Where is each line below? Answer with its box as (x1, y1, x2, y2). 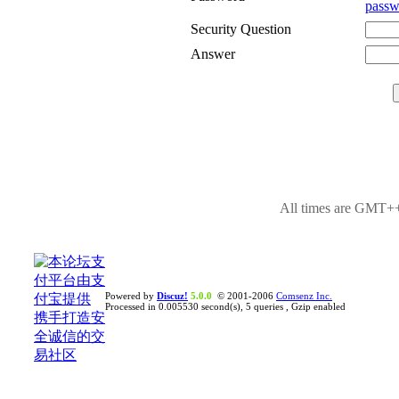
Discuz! (157, 290, 188, 301)
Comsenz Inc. (276, 290, 332, 301)
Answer (190, 46, 235, 61)
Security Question (190, 21, 291, 37)
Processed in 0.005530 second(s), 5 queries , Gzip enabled (105, 301, 346, 312)
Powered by (105, 290, 157, 301)
